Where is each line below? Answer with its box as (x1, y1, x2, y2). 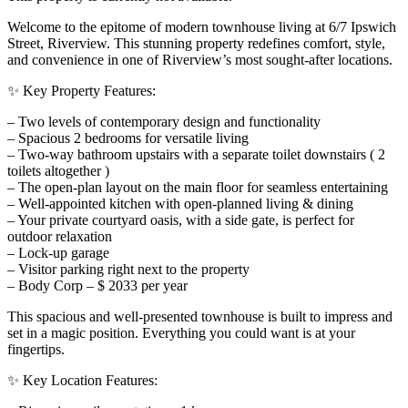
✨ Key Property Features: (7, 82, 156, 98)
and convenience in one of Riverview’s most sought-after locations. (7, 51, 393, 67)
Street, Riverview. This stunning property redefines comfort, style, (7, 35, 385, 51)
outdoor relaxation (7, 228, 112, 244)
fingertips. (7, 341, 65, 357)
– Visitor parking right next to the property (7, 260, 250, 277)
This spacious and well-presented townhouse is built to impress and (7, 308, 393, 324)
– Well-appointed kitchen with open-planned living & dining (7, 195, 353, 211)
